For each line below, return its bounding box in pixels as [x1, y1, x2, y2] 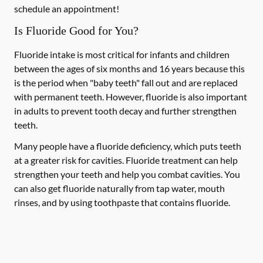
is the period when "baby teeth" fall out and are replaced [14, 77, 238, 88]
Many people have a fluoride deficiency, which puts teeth [14, 140, 241, 151]
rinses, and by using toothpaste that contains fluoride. [14, 197, 230, 208]
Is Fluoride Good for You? [14, 24, 139, 37]
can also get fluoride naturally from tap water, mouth [14, 183, 225, 194]
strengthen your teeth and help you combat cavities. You [14, 168, 240, 180]
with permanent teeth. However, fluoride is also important [14, 91, 247, 102]
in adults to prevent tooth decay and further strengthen [14, 105, 237, 116]
